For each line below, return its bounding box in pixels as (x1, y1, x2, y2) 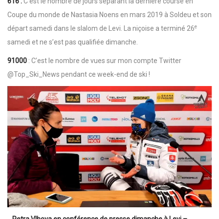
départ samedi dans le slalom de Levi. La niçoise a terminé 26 (7, 24, 195, 33)
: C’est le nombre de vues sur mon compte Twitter (27, 57, 181, 65)
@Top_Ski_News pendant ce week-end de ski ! (7, 70, 150, 79)
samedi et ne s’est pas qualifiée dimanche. (7, 38, 138, 46)
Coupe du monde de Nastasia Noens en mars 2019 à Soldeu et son (7, 11, 212, 19)
